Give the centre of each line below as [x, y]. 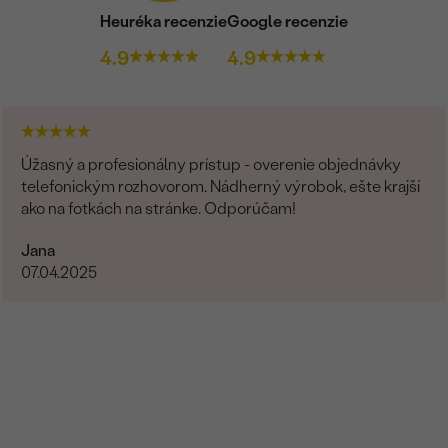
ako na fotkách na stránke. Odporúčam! [159, 208]
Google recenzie [287, 21]
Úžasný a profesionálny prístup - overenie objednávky [211, 164]
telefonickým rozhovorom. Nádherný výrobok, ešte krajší [221, 186]
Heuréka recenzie [163, 21]
